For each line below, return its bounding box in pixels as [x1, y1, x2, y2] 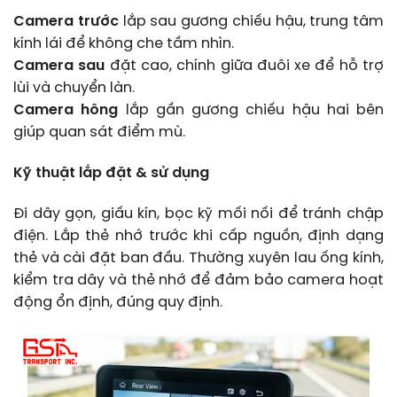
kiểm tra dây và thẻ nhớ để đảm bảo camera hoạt [13, 273, 384, 289]
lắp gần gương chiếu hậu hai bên [118, 103, 384, 119]
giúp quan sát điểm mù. [13, 125, 185, 141]
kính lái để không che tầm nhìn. [13, 36, 234, 52]
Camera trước [13, 14, 119, 30]
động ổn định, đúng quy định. [13, 295, 222, 311]
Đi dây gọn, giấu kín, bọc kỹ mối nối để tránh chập [13, 206, 384, 222]
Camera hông [13, 103, 119, 119]
